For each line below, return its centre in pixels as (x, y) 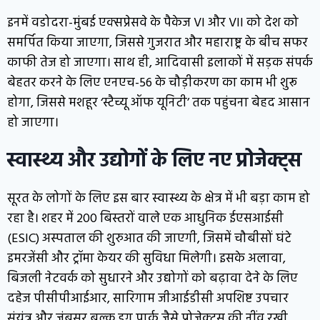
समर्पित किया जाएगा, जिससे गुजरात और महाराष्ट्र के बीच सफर (157, 44)
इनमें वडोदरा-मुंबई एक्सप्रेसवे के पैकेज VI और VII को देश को (153, 24)
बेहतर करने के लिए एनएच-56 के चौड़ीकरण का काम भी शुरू (152, 84)
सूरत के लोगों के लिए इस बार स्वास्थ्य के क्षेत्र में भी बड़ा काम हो (159, 199)
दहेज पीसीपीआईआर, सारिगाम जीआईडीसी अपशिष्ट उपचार (148, 299)
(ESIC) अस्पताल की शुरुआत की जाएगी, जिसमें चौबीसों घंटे (149, 239)
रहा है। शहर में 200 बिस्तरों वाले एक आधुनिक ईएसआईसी (145, 219)
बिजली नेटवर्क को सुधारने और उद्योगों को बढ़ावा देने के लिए (152, 279)
